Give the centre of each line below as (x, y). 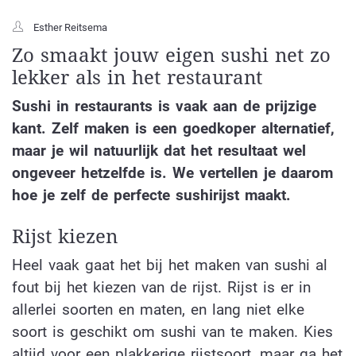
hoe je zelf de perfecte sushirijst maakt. (154, 195)
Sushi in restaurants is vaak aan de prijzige (164, 106)
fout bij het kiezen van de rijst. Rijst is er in (161, 288)
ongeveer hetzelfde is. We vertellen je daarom (172, 172)
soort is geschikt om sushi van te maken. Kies (172, 332)
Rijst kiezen (65, 237)
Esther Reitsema (70, 27)
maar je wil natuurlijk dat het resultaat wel (159, 150)
